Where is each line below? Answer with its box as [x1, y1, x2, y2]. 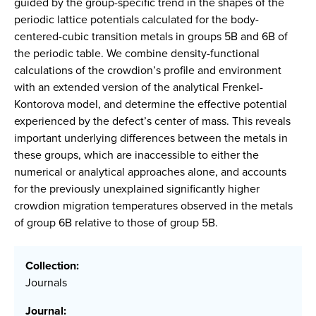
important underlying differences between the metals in [14, 130, 288, 146]
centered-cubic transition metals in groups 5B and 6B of [14, 28, 288, 44]
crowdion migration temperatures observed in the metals [14, 197, 293, 214]
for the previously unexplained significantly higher [14, 181, 260, 197]
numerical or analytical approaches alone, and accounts [14, 164, 286, 180]
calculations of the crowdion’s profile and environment [14, 62, 281, 78]
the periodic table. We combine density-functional [14, 45, 260, 61]
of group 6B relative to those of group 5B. [14, 214, 218, 231]
